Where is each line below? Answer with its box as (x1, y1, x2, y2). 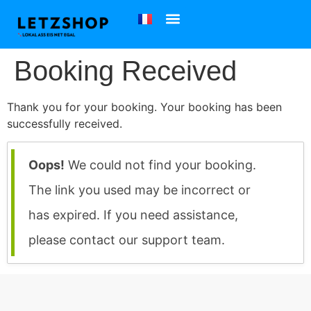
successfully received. (7, 117, 122, 131)
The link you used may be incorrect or (28, 183, 251, 198)
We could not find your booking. (65, 158, 256, 173)
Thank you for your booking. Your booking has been (7, 100, 282, 114)
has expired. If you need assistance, (28, 208, 238, 223)
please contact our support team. (28, 233, 225, 248)
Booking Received (14, 56, 237, 86)
